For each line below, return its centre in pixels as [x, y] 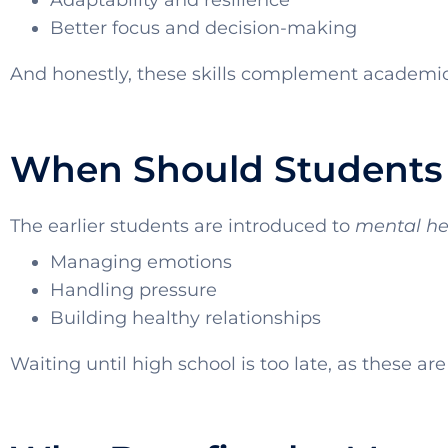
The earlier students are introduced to [182, 226]
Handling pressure [133, 290]
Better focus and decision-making [203, 28]
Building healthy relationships [185, 318]
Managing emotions [141, 262]
